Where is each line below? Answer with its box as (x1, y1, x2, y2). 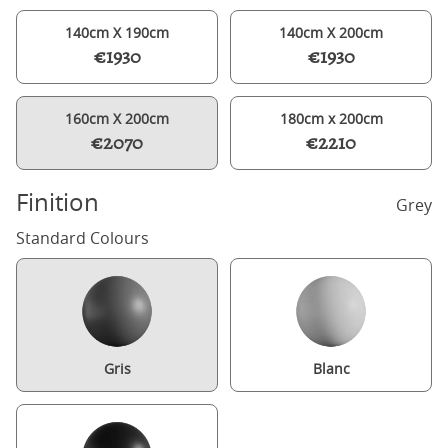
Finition (16, 186, 99, 218)
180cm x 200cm (279, 109, 383, 128)
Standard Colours (16, 227, 149, 249)
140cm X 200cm (279, 23, 383, 42)
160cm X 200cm (65, 109, 169, 128)
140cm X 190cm (65, 23, 169, 42)
